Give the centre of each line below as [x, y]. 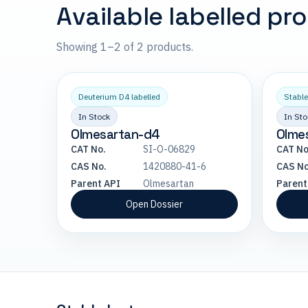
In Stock [94, 117]
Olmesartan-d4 [115, 134]
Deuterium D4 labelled [119, 97]
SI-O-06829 [169, 149]
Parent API [96, 184]
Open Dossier [154, 204]
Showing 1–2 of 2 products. [125, 47]
